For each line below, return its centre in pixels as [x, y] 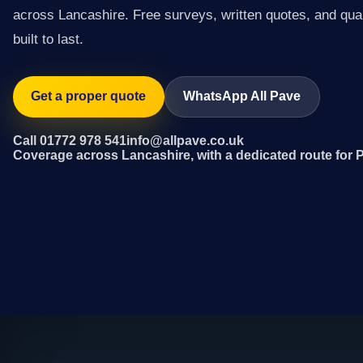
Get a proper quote [89, 96]
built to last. [48, 39]
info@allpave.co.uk [185, 140]
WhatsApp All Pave [242, 96]
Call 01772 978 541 [70, 140]
